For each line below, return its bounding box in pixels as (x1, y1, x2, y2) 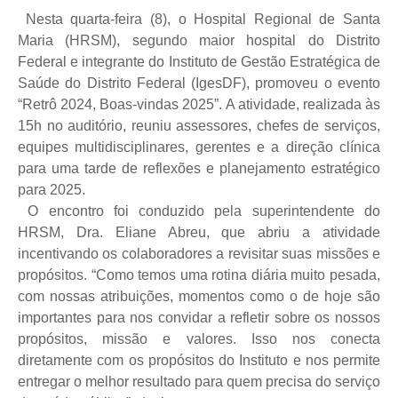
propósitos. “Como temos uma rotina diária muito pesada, (18, 267, 380, 283)
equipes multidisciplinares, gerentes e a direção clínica (18, 139, 380, 155)
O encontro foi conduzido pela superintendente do (28, 203, 381, 219)
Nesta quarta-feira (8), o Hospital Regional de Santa (25, 11, 380, 27)
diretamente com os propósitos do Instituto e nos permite (18, 352, 380, 368)
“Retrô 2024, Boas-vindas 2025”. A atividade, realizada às (18, 96, 380, 112)
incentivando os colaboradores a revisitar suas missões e (18, 245, 380, 261)
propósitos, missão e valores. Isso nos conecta (18, 330, 380, 346)
